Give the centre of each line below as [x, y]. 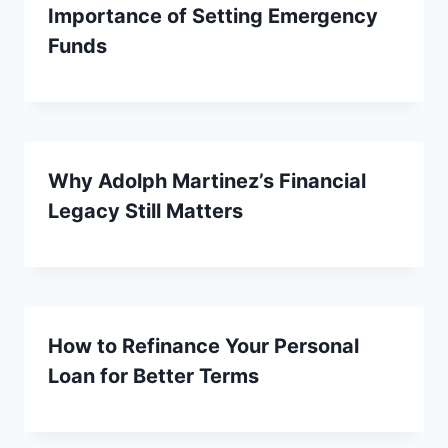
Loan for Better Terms [153, 375]
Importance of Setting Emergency [213, 15]
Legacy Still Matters [145, 210]
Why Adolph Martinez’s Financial [207, 180]
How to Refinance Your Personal [203, 345]
